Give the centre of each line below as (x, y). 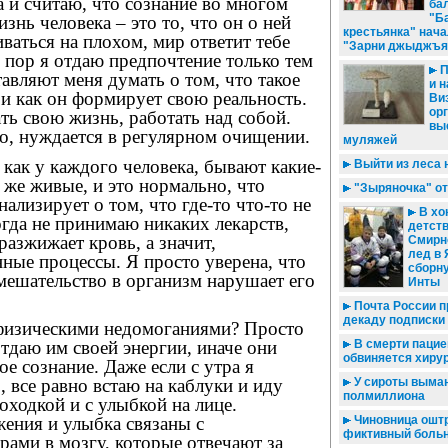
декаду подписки (394, 320)
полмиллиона (384, 396)
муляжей (370, 140)
